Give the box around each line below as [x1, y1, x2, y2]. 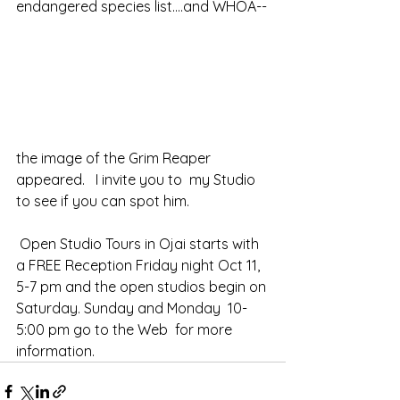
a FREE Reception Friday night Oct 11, [16, 255, 263, 274]
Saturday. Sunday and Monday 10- [16, 298, 247, 317]
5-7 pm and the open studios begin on [16, 277, 270, 296]
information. [16, 341, 95, 360]
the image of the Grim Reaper [16, 148, 214, 167]
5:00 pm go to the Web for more [16, 320, 236, 338]
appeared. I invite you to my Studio [16, 170, 259, 188]
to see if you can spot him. [16, 191, 189, 210]
